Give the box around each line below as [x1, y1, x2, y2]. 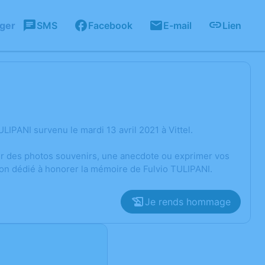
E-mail [163, 20, 192, 31]
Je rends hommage [145, 196, 231, 208]
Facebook [88, 20, 132, 31]
